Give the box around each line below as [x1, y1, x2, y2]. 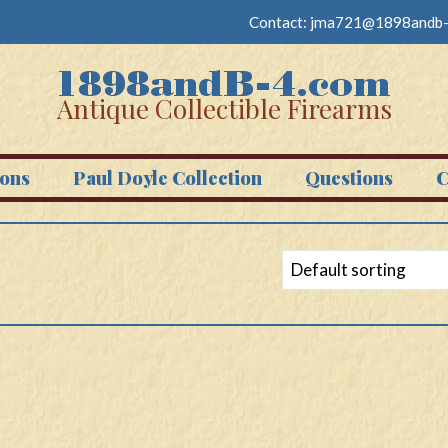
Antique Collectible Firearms [56, 91, 392, 126]
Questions [304, 166, 393, 190]
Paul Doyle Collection [72, 166, 262, 190]
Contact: [249, 13, 310, 31]
